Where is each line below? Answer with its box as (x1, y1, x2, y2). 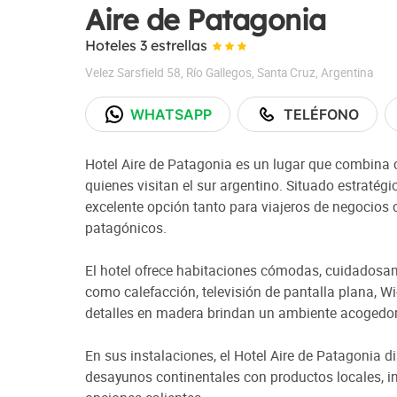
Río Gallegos (186, 65, 252, 82)
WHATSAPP (130, 105, 213, 124)
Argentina (321, 65, 373, 82)
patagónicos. (85, 218, 167, 238)
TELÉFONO (283, 105, 359, 124)
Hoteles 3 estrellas (85, 36, 211, 55)
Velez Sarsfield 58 (85, 65, 181, 82)
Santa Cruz (257, 65, 315, 82)
